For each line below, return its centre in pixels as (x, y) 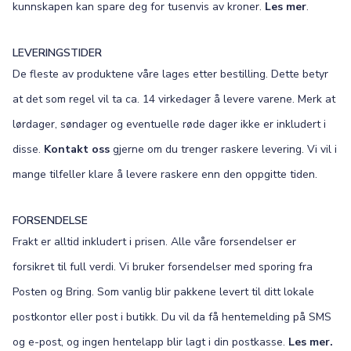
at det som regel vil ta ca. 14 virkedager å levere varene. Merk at (174, 99)
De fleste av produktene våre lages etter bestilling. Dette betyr (170, 74)
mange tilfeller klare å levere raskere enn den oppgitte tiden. (165, 174)
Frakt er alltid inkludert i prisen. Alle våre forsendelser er (154, 242)
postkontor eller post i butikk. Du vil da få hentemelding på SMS (172, 317)
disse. (28, 149)
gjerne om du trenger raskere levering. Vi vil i (223, 149)
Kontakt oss (77, 149)
